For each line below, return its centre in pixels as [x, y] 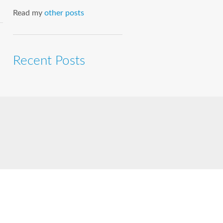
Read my [29, 13]
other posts [64, 13]
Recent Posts [49, 61]
